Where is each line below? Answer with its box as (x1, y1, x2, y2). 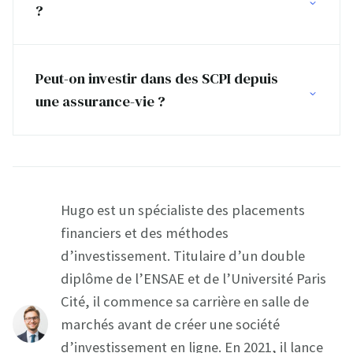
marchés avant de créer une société (61, 314, 280, 333)
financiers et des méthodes (61, 223, 229, 242)
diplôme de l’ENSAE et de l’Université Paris (61, 269, 326, 288)
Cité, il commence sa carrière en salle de (61, 292, 309, 310)
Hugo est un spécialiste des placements (61, 200, 305, 219)
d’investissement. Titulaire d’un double (61, 246, 305, 265)
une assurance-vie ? (35, 91, 165, 111)
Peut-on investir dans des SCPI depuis (35, 68, 278, 88)
